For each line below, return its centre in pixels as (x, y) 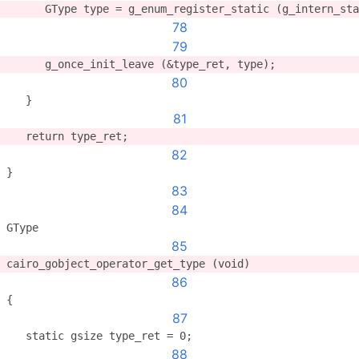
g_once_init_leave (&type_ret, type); (141, 64)
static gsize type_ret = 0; (99, 336)
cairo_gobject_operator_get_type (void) (128, 264)
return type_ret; (67, 136)
